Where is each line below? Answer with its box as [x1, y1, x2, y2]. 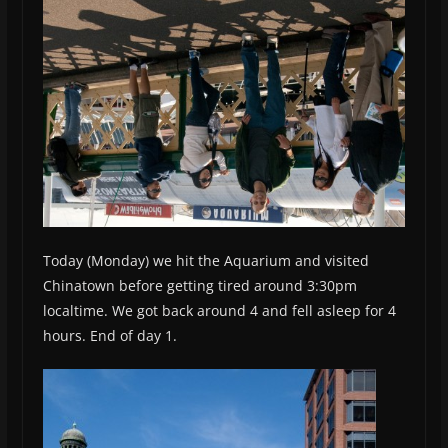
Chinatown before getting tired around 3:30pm [42, 276, 357, 296]
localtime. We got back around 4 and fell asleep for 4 [42, 301, 396, 321]
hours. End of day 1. [42, 326, 177, 346]
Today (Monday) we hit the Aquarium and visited [42, 251, 369, 271]
